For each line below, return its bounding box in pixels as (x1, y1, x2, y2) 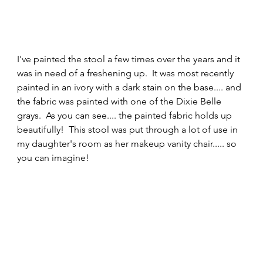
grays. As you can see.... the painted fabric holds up (17, 110, 235, 122)
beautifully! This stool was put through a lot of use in (17, 124, 241, 136)
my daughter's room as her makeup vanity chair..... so (17, 138, 240, 150)
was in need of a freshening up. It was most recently (17, 68, 237, 79)
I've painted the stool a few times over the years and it (17, 53, 243, 65)
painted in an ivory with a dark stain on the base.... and (17, 82, 244, 93)
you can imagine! (17, 152, 92, 164)
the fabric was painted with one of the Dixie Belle (17, 96, 224, 107)
